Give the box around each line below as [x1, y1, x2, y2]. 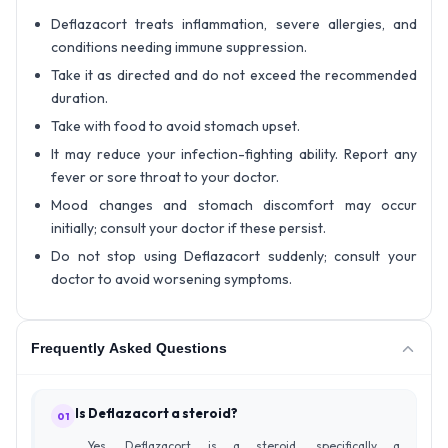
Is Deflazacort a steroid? [75, 405, 238, 422]
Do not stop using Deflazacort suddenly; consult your [51, 247, 417, 266]
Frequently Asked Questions [31, 339, 227, 356]
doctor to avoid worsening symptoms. [51, 270, 292, 289]
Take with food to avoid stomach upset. [51, 117, 300, 136]
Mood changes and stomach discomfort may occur [51, 196, 417, 215]
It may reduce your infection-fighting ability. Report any [51, 145, 417, 164]
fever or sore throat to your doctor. [51, 168, 279, 187]
